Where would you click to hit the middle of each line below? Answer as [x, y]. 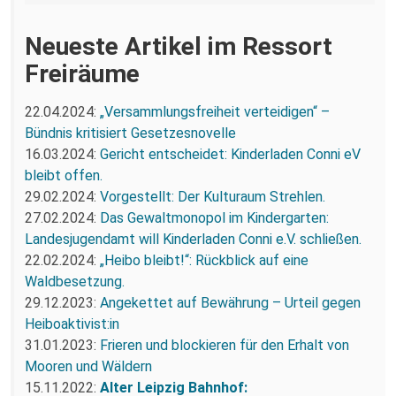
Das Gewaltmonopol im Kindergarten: [214, 217]
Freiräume [82, 73]
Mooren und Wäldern [88, 366]
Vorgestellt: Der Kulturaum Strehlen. [213, 196]
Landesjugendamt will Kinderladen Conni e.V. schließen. [193, 239]
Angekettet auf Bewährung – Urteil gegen [230, 302]
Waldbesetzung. [75, 281]
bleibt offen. [64, 175]
